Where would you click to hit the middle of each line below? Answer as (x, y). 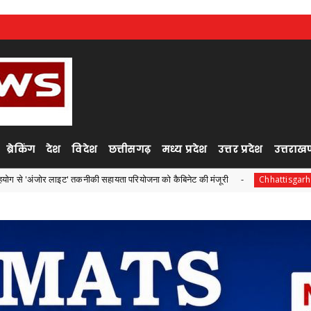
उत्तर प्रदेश (241, 149)
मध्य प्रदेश (185, 149)
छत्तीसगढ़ (129, 149)
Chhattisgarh (217, 179)
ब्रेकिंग (20, 149)
